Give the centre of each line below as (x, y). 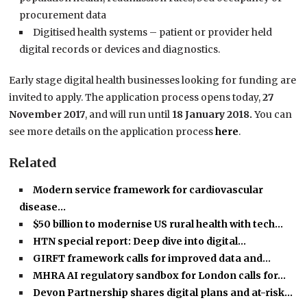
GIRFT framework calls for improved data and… (152, 259)
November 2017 (47, 115)
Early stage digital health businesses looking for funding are (153, 81)
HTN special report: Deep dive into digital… (140, 242)
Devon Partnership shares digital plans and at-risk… (163, 293)
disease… (43, 207)
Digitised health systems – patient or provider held (153, 33)
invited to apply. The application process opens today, (135, 98)
